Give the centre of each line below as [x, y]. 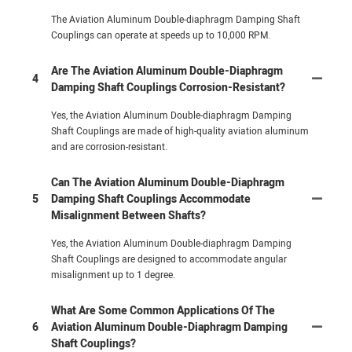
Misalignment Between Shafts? [128, 215]
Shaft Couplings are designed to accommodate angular [169, 259]
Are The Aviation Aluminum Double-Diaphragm [167, 71]
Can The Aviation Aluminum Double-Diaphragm [168, 182]
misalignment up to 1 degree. [113, 275]
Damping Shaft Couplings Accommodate [151, 199]
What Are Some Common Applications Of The [163, 310]
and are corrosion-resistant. [109, 147]
